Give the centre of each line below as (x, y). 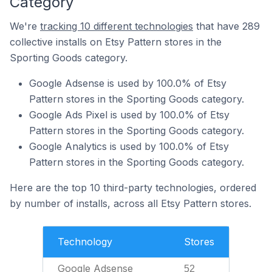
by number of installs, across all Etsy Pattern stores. (131, 203)
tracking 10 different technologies (117, 26)
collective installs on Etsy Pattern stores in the (116, 42)
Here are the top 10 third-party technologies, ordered (133, 188)
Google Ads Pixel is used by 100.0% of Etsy (129, 115)
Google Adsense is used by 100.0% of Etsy (128, 83)
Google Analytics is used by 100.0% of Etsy (129, 146)
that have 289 (226, 26)
